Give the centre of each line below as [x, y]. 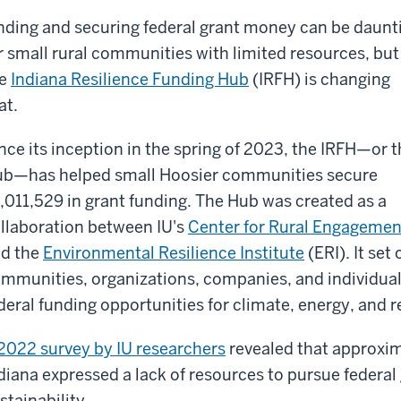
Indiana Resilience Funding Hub [130, 79]
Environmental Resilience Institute [174, 252]
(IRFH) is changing [320, 79]
